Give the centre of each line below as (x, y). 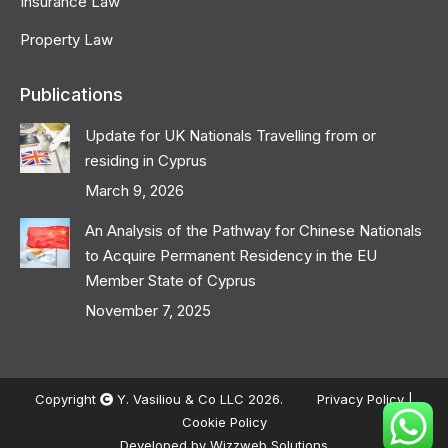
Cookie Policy (224, 422)
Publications (71, 94)
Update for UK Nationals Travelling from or (230, 135)
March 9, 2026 (134, 190)
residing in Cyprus (146, 160)
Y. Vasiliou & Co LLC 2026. (200, 399)
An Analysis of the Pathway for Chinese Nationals (253, 230)
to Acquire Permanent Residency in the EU (231, 255)
